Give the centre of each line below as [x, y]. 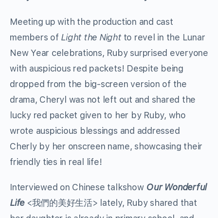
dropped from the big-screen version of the [98, 84]
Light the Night [92, 37]
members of [36, 37]
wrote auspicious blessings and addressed [95, 131]
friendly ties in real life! [56, 162]
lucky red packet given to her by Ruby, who [98, 115]
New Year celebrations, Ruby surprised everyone [109, 53]
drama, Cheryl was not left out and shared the [103, 100]
